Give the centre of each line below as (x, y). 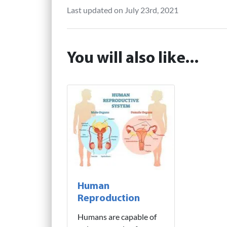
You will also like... (133, 59)
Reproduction (109, 198)
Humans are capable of (117, 216)
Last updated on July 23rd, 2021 (123, 10)
